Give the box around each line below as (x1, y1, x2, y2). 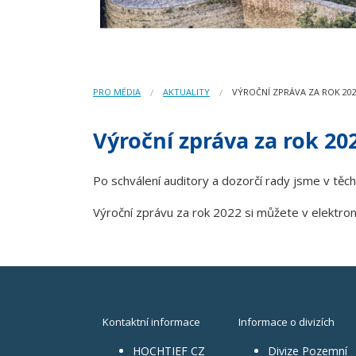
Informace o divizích (238, 314, 335, 329)
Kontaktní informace (103, 314, 203, 329)
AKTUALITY (163, 85, 210, 98)
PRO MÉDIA (93, 85, 141, 98)
